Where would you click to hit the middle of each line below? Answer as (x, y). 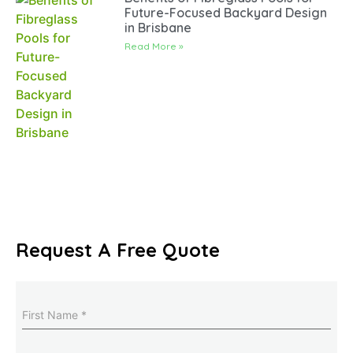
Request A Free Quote (118, 249)
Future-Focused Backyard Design (226, 13)
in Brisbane (158, 28)
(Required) (88, 306)
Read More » (154, 46)
